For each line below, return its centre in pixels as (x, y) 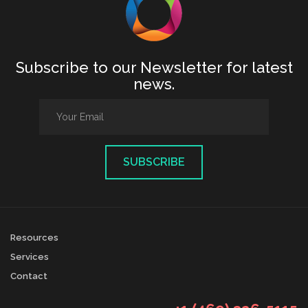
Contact (29, 276)
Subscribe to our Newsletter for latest (154, 67)
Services (30, 257)
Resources (34, 238)
